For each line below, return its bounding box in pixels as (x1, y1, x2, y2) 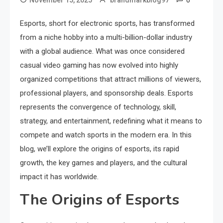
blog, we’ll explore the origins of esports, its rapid (20, 144, 179, 153)
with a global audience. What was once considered (20, 47, 185, 56)
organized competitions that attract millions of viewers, (20, 75, 201, 84)
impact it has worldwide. (20, 172, 99, 181)
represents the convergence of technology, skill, (20, 103, 176, 111)
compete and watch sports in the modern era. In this (20, 130, 192, 139)
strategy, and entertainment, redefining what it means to (20, 116, 202, 125)
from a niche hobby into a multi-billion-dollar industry (20, 33, 192, 42)
